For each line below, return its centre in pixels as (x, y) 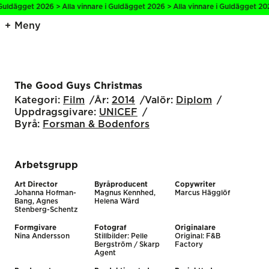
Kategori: (37, 100)
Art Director (36, 184)
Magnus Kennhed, (125, 193)
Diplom (194, 100)
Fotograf (110, 228)
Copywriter (195, 184)
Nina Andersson (42, 236)
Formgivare (35, 228)
